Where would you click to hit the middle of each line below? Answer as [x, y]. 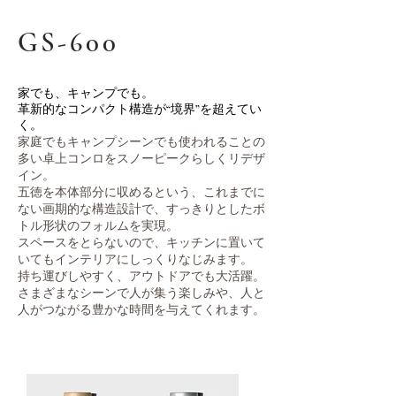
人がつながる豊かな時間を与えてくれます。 [141, 310]
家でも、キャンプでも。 [86, 94]
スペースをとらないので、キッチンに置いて [141, 243]
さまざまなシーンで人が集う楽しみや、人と [141, 293]
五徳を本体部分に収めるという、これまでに [141, 192]
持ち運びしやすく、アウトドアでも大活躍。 [141, 276]
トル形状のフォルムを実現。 [98, 226]
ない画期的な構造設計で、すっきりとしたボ [141, 209]
